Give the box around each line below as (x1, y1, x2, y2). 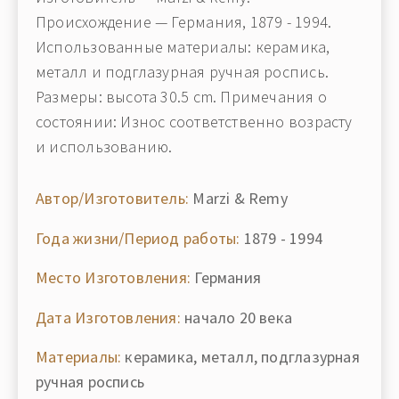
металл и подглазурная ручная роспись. (36, 61, 329, 82)
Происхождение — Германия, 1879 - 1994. (36, 12, 332, 32)
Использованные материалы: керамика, (36, 37, 330, 57)
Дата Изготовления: (36, 306, 181, 328)
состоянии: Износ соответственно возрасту (36, 111, 353, 132)
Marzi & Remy (189, 188, 288, 208)
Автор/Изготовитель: (36, 188, 190, 208)
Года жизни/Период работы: (36, 227, 240, 248)
